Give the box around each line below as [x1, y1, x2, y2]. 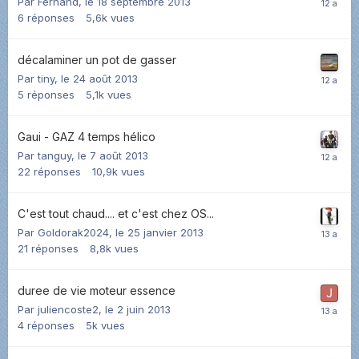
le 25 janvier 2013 [115, 225, 204, 239]
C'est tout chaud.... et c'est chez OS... [18, 206, 214, 220]
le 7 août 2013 [78, 148, 148, 162]
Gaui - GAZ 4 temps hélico [18, 129, 155, 143]
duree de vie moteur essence [18, 283, 175, 297]
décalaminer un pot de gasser [18, 52, 176, 67]
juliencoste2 [38, 302, 99, 316]
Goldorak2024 [38, 225, 109, 239]
